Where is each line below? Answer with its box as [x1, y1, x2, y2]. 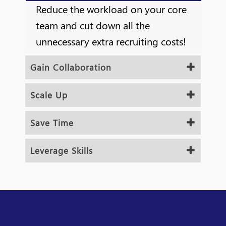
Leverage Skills [30, 144, 93, 156]
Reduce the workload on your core [36, 2, 187, 16]
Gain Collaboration [30, 61, 111, 73]
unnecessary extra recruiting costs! [36, 34, 186, 48]
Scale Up [30, 89, 68, 100]
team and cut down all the [36, 18, 150, 32]
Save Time [30, 117, 74, 128]
